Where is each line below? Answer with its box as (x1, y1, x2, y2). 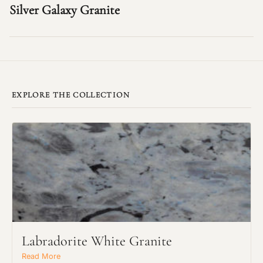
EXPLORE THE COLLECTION (12, 90, 130, 100)
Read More (22, 252, 60, 261)
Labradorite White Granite (22, 232, 172, 250)
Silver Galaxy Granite (9, 2, 120, 18)
